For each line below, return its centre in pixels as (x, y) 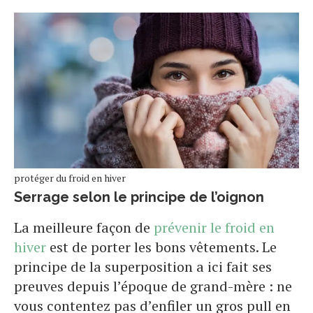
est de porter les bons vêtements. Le (161, 247)
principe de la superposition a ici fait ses (143, 267)
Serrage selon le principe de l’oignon (139, 197)
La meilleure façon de (82, 228)
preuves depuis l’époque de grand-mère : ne (153, 286)
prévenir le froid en (212, 228)
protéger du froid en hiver (70, 178)
